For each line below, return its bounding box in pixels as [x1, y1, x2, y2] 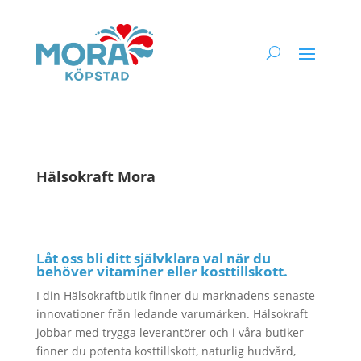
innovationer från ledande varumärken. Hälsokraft [35, 306, 308, 322]
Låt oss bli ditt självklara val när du [35, 249, 271, 268]
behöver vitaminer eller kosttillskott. [35, 262, 288, 280]
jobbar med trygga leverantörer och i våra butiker [35, 325, 304, 340]
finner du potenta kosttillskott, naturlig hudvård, [35, 343, 296, 359]
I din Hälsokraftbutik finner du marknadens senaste [35, 288, 315, 303]
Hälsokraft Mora [35, 167, 156, 186]
